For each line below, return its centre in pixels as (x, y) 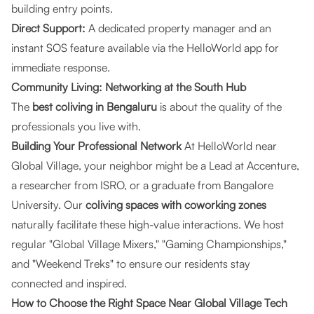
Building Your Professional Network (96, 146)
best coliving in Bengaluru (95, 107)
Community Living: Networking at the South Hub (129, 87)
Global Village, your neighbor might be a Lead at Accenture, (155, 165)
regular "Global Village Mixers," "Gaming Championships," (149, 244)
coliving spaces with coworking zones (176, 205)
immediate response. (61, 67)
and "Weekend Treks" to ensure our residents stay (131, 264)
